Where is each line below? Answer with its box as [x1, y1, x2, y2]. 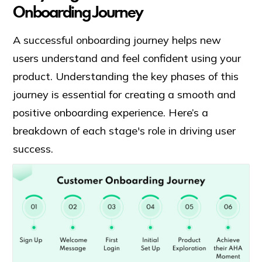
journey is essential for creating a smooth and [13, 87, 236, 101]
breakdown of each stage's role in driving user [13, 123, 236, 137]
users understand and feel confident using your [13, 51, 242, 65]
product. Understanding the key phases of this [13, 69, 239, 83]
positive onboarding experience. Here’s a [13, 105, 209, 119]
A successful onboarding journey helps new [13, 33, 222, 47]
